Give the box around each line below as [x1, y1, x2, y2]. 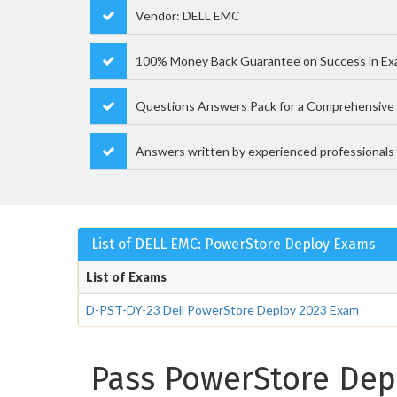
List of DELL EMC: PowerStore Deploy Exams [91, 236, 376, 253]
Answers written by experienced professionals [136, 144, 394, 159]
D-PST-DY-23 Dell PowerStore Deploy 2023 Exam [86, 302, 359, 317]
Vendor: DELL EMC [136, 8, 240, 23]
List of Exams [86, 269, 167, 284]
